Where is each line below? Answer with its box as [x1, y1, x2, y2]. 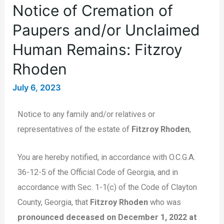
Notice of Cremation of [12, 1, 173, 20]
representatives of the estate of [17, 124, 132, 134]
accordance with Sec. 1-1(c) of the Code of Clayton [17, 182, 197, 192]
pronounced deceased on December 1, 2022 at [17, 212, 197, 222]
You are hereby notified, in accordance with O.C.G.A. [17, 152, 196, 162]
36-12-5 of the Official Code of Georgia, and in [17, 167, 178, 177]
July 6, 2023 [12, 82, 61, 93]
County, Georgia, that [17, 197, 90, 207]
